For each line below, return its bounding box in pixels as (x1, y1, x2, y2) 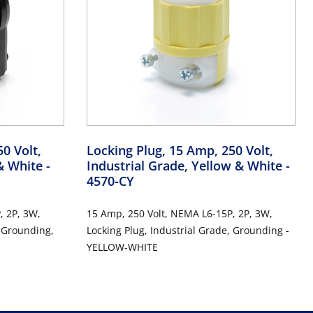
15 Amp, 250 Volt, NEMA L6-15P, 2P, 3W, (86, 206, 272, 220)
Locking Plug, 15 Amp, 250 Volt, (86, 141, 273, 159)
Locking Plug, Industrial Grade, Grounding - (86, 223, 289, 237)
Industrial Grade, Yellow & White (86, 156, 286, 174)
